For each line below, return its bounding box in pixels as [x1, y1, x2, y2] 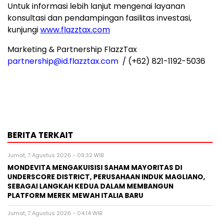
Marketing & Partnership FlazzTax [7, 44, 137, 55]
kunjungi [7, 24, 38, 36]
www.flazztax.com [40, 24, 110, 36]
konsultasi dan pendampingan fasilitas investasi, [7, 12, 192, 24]
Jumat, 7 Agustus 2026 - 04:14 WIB [7, 209, 102, 218]
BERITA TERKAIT [7, 129, 73, 141]
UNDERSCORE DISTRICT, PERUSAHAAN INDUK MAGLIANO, [7, 172, 205, 182]
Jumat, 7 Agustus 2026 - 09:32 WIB [7, 151, 104, 160]
